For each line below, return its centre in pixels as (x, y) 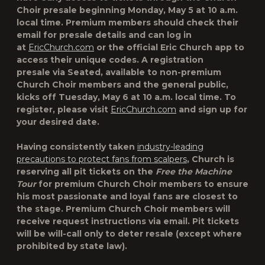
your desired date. (58, 122)
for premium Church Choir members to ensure (143, 184)
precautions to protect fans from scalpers (102, 159)
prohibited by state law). (72, 246)
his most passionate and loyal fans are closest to (127, 196)
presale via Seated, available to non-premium (119, 72)
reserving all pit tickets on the (86, 172)
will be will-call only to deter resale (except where (129, 234)
